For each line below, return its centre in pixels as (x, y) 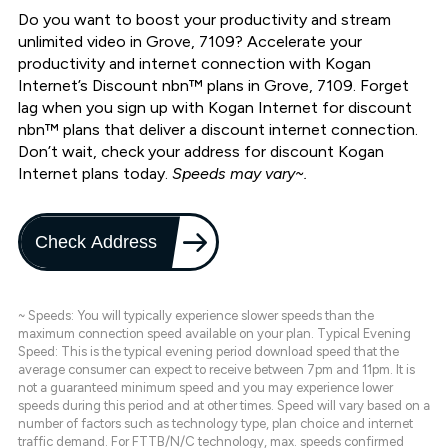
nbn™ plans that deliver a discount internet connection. (218, 130)
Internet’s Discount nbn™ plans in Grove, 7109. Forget (213, 86)
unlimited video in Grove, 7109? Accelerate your (190, 42)
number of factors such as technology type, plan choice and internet (215, 424)
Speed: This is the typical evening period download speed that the (208, 352)
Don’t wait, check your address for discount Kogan (201, 152)
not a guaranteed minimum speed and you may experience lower (205, 388)
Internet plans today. (95, 174)
